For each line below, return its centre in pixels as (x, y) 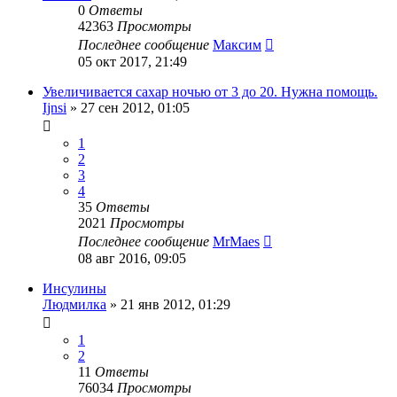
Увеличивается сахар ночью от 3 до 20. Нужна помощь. (210, 92)
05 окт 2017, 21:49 (132, 62)
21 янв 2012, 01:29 (175, 305)
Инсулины (74, 289)
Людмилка (74, 305)
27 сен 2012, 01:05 (135, 108)
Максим (237, 45)
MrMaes (236, 242)
